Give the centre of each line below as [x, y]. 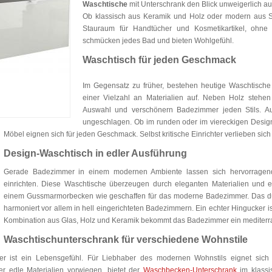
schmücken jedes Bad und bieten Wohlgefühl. [158, 41]
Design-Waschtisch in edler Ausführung [95, 153]
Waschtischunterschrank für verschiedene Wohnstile [126, 240]
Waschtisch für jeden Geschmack [159, 60]
